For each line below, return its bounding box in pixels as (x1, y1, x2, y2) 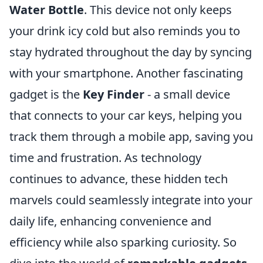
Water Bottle (9, 2, 84, 18)
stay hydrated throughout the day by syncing (9, 44, 252, 60)
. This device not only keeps (84, 2, 232, 18)
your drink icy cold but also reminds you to (9, 23, 240, 39)
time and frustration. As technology (9, 150, 201, 166)
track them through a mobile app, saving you (9, 129, 253, 145)
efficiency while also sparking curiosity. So (9, 234, 237, 251)
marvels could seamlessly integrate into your (9, 192, 252, 208)
